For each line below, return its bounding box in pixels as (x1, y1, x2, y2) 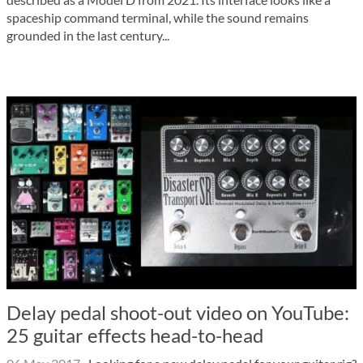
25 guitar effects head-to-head (6, 323, 263, 347)
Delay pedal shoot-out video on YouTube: (6, 301, 349, 324)
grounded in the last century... (6, 28, 169, 43)
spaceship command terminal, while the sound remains (6, 10, 309, 25)
